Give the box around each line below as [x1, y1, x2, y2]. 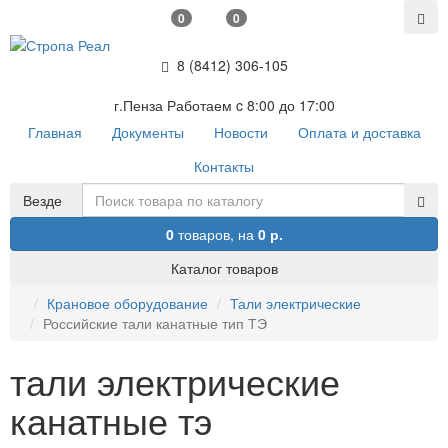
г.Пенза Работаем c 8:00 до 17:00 [113, 95, 335, 116]
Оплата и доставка [297, 122, 421, 143]
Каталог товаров [170, 258, 278, 279]
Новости [213, 122, 268, 143]
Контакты [194, 156, 254, 177]
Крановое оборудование [47, 293, 208, 314]
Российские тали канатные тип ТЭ [43, 313, 267, 334]
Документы [111, 122, 184, 143]
